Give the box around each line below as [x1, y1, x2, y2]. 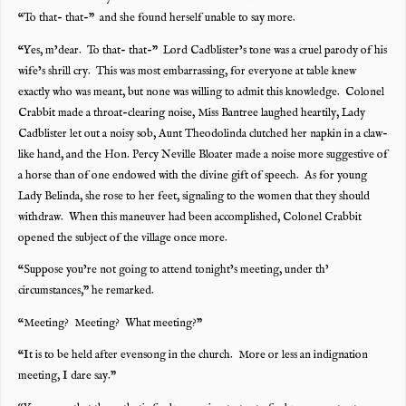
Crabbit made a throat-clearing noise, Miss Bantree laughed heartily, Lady [17, 105, 365, 121]
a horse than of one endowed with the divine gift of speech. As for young [17, 168, 367, 183]
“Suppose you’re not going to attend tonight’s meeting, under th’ [17, 263, 329, 278]
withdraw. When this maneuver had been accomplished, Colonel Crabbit [17, 209, 362, 225]
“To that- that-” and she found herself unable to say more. [17, 11, 295, 26]
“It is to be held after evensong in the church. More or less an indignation [17, 348, 368, 363]
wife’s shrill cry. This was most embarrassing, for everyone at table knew [17, 63, 356, 79]
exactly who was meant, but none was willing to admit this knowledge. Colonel [17, 84, 384, 100]
